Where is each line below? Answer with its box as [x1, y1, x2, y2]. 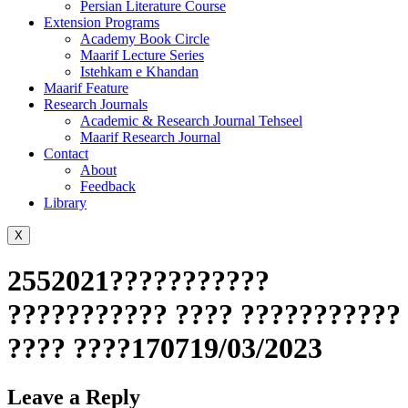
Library [44, 195, 87, 210]
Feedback [80, 178, 136, 194]
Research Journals [44, 97, 148, 112]
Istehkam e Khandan [80, 64, 199, 79]
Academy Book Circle [80, 31, 209, 46]
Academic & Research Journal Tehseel [80, 113, 302, 128]
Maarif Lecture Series [80, 47, 204, 63]
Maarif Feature [44, 80, 128, 96]
